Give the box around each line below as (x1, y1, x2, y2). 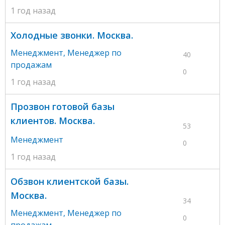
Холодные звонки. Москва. (11, 29, 133, 41)
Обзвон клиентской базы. (11, 175, 129, 187)
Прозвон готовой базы (11, 100, 115, 113)
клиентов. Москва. (11, 114, 95, 127)
